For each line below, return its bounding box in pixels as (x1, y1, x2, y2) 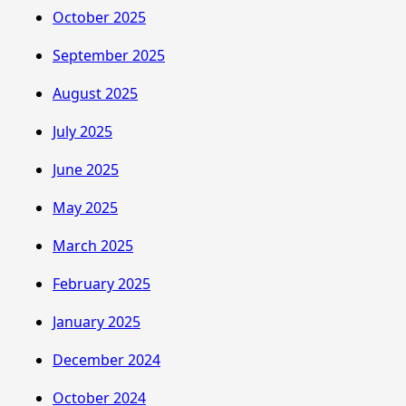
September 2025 (53, 44, 165, 65)
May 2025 (53, 197, 118, 217)
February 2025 (53, 273, 150, 294)
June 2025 (53, 159, 119, 179)
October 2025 (53, 6, 146, 27)
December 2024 (53, 349, 160, 370)
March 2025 (53, 235, 133, 256)
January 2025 (53, 311, 140, 332)
